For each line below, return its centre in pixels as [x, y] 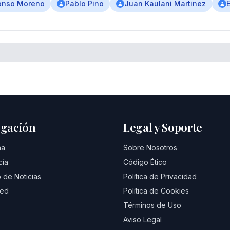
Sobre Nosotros [150, 148]
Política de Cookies [156, 191]
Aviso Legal [142, 219]
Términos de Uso [152, 205]
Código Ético [145, 162]
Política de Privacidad [160, 176]
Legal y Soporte [163, 127]
